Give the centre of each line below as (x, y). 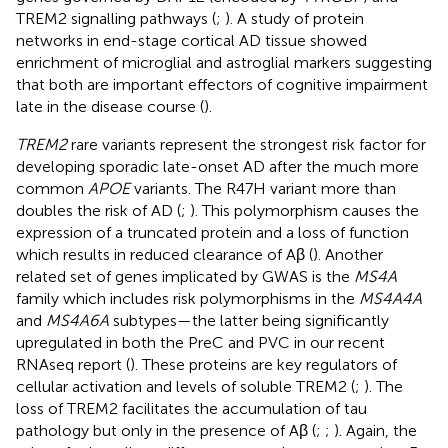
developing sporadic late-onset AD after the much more (217, 167)
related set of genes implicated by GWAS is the (185, 277)
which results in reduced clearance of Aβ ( (164, 255)
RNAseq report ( (73, 365)
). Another (348, 255)
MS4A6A (77, 321)
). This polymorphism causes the (304, 211)
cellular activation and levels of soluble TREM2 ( (185, 387)
